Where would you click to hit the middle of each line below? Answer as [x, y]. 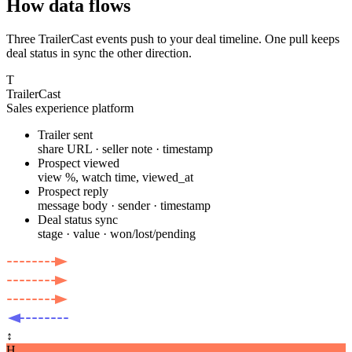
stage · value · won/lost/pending [117, 233]
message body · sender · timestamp [124, 205]
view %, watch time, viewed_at [115, 177]
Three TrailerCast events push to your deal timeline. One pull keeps [173, 38]
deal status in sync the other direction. [99, 53]
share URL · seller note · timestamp [125, 148]
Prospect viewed [79, 163]
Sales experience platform [70, 108]
